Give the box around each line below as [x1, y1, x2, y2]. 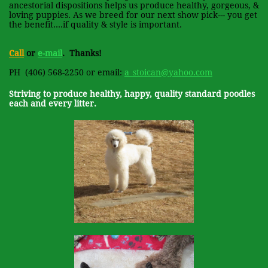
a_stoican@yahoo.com [124, 68, 212, 77]
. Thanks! [62, 48, 102, 58]
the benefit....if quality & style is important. [9, 20, 182, 29]
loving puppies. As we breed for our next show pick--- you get [9, 10, 257, 20]
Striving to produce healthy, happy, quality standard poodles [9, 89, 255, 99]
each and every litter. [9, 99, 96, 108]
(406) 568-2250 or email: [23, 68, 124, 77]
